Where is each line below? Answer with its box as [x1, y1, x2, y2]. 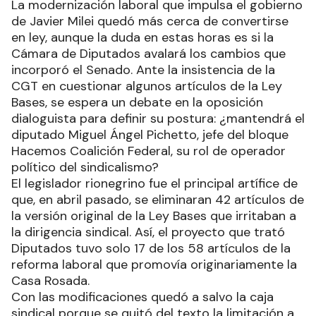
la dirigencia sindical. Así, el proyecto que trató [11, 224, 285, 241]
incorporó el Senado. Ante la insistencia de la [11, 61, 275, 79]
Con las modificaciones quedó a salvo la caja [11, 288, 274, 306]
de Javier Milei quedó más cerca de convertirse [11, 13, 288, 30]
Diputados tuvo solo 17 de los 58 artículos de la [11, 240, 291, 257]
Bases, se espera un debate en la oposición [11, 94, 263, 111]
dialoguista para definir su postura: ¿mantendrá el [11, 110, 305, 128]
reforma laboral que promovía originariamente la [11, 256, 297, 274]
